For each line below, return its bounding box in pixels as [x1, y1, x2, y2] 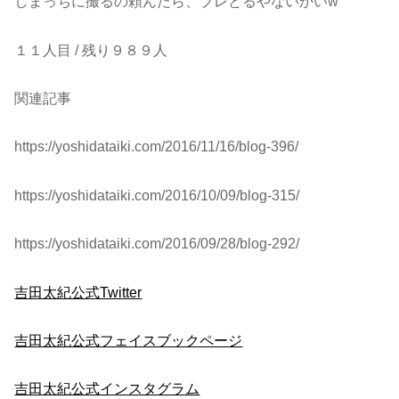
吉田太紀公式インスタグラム [14, 380, 200, 397]
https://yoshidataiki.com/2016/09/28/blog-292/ [14, 235, 300, 252]
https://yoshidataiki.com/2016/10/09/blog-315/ [14, 186, 300, 203]
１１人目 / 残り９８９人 [14, 41, 168, 58]
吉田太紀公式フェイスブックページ [14, 331, 243, 348]
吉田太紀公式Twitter [14, 283, 142, 300]
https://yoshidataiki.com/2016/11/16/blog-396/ [14, 138, 299, 155]
